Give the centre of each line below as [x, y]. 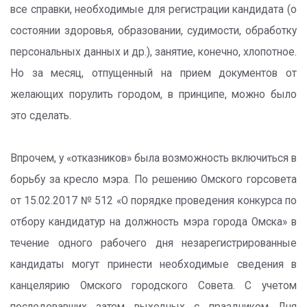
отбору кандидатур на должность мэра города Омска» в [153, 222]
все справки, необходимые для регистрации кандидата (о [153, 10]
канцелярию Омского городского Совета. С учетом [153, 286]
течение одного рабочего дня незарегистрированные [153, 243]
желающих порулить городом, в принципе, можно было [153, 95]
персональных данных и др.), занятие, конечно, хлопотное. [153, 52]
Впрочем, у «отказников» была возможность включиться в [153, 158]
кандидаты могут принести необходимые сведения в [153, 265]
